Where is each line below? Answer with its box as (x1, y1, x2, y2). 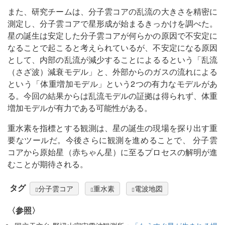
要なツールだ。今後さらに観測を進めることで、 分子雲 (8, 134, 217, 146)
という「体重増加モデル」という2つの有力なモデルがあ (8, 78, 217, 90)
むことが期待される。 (8, 158, 88, 170)
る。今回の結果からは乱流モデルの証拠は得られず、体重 (8, 90, 217, 102)
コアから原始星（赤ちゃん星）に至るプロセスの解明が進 (8, 146, 217, 158)
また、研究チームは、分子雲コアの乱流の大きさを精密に (8, 6, 217, 18)
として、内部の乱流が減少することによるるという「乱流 (8, 54, 217, 66)
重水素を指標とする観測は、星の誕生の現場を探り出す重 (8, 122, 217, 134)
